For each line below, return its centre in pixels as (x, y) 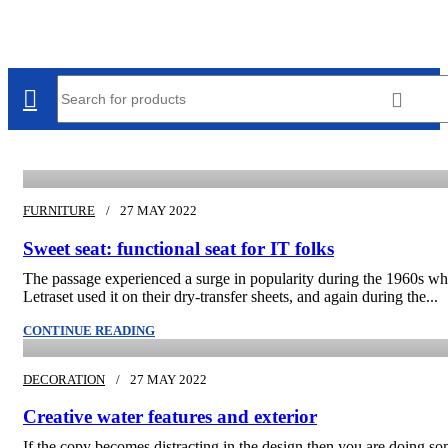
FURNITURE (59, 210)
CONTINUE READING (89, 330)
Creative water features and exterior (170, 417)
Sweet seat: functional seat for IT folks (178, 248)
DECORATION (64, 379)
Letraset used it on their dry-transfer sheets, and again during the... (230, 296)
